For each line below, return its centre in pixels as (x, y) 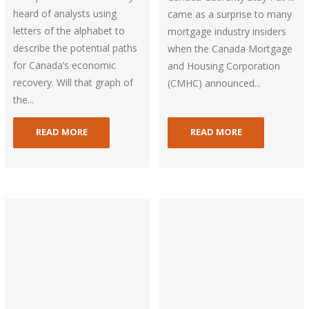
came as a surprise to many (230, 14)
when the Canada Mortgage (230, 49)
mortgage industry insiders (227, 32)
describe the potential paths (76, 48)
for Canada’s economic (65, 66)
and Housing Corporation (224, 66)
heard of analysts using (65, 14)
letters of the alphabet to (69, 31)
